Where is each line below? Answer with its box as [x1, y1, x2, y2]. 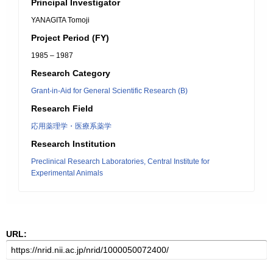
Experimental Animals [31, 169, 103, 177]
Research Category [31, 68, 110, 78]
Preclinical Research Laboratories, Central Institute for [31, 157, 210, 166]
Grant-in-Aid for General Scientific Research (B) [31, 87, 188, 95]
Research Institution [31, 139, 116, 149]
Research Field [31, 104, 93, 113]
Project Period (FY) [31, 33, 109, 43]
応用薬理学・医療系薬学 [31, 122, 112, 130]
